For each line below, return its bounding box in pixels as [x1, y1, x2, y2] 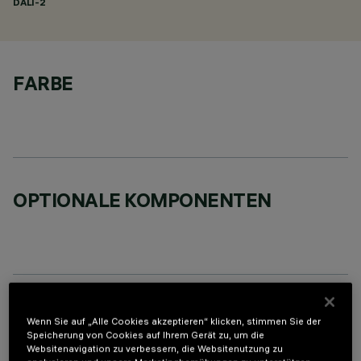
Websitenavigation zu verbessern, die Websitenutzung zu [27, 342, 284, 355]
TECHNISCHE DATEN [13, 305, 202, 329]
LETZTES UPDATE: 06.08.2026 [13, 335, 160, 346]
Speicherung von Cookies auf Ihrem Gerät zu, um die [27, 329, 265, 341]
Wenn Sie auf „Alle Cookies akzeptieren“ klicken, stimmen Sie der [27, 315, 322, 327]
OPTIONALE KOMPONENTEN [13, 188, 272, 212]
